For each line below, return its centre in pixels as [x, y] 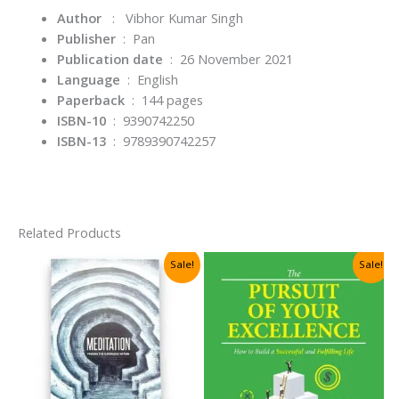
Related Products [69, 232]
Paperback [90, 99]
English [157, 79]
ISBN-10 [81, 120]
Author [79, 17]
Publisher [86, 38]
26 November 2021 [236, 58]
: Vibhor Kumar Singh [172, 17]
